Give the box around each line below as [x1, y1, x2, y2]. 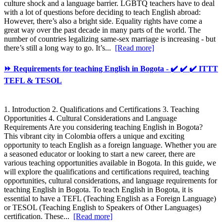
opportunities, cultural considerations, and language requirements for [4, 176, 217, 185]
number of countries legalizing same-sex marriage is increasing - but [4, 35, 216, 44]
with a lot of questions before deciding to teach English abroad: [4, 8, 201, 17]
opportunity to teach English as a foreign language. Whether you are [4, 140, 217, 149]
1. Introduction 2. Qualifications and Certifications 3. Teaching [4, 105, 199, 113]
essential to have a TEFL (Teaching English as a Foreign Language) [4, 194, 216, 203]
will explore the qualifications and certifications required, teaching [4, 167, 209, 176]
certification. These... [4, 212, 73, 221]
